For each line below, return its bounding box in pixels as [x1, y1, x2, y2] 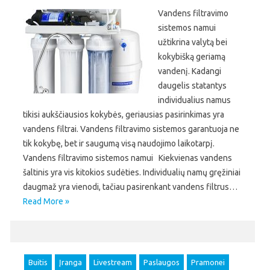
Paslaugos [143, 258, 180, 266]
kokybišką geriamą [158, 52, 225, 61]
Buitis [28, 258, 48, 266]
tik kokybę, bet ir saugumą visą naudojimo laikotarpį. [23, 139, 215, 148]
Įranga [59, 258, 82, 266]
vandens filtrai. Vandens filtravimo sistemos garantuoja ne [23, 124, 239, 134]
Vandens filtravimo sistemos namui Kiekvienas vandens [23, 153, 232, 163]
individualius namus [158, 95, 231, 105]
